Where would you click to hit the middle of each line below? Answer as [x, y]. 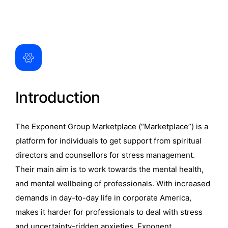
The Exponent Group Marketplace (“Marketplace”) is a [112, 126]
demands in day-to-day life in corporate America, [103, 198]
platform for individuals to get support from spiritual [108, 141]
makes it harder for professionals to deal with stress [109, 212]
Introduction [58, 97]
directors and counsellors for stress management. [105, 155]
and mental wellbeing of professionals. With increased [113, 183]
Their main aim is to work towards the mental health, [109, 169]
